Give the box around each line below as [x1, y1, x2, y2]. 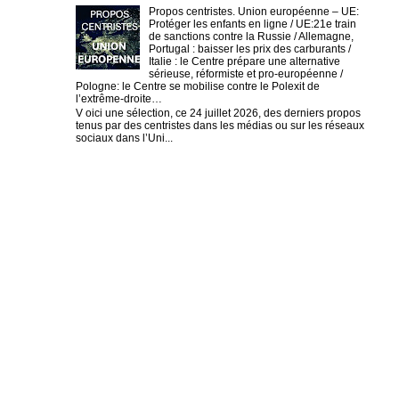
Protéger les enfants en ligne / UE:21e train [148, 17, 356, 30]
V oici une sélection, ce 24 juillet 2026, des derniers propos [76, 107, 361, 120]
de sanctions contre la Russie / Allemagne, [148, 29, 354, 43]
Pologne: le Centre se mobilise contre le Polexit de [76, 79, 320, 93]
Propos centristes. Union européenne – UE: [148, 4, 359, 18]
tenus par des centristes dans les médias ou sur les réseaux [76, 119, 364, 133]
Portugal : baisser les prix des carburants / [148, 42, 351, 55]
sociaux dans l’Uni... [76, 132, 173, 145]
